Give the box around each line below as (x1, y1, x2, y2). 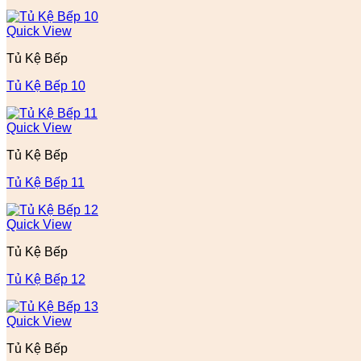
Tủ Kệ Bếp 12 (6, 272, 85, 286)
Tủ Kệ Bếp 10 (6, 79, 85, 93)
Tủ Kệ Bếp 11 (6, 176, 85, 189)
